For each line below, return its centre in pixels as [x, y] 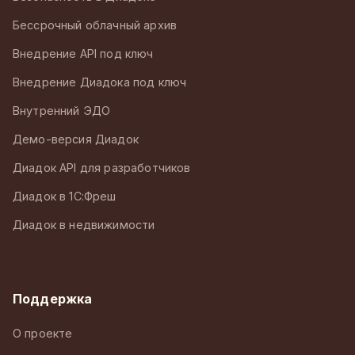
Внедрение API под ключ [83, 53]
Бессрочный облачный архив [95, 25]
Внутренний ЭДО [62, 110]
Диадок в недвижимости [84, 224]
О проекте [43, 333]
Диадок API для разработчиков [102, 167]
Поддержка [53, 298]
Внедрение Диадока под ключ [100, 82]
